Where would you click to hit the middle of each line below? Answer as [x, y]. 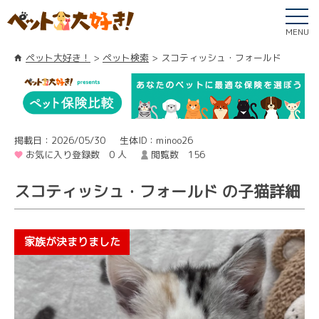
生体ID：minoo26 [156, 140]
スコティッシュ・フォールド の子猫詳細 [157, 191]
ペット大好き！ [58, 58]
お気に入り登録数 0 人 [76, 154]
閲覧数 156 [178, 154]
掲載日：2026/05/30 [60, 140]
